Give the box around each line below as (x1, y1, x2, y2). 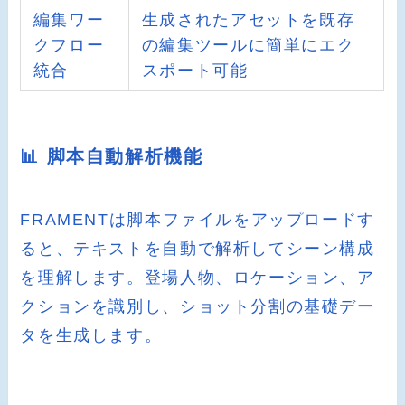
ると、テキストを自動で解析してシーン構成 (20, 239, 375, 258)
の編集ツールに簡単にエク (141, 36, 355, 55)
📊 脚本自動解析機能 (20, 146, 203, 167)
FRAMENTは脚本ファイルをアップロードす (20, 210, 375, 229)
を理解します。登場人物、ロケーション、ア (20, 268, 375, 287)
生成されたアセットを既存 (141, 11, 355, 30)
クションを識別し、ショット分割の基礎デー (20, 297, 375, 316)
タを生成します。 (20, 325, 163, 344)
